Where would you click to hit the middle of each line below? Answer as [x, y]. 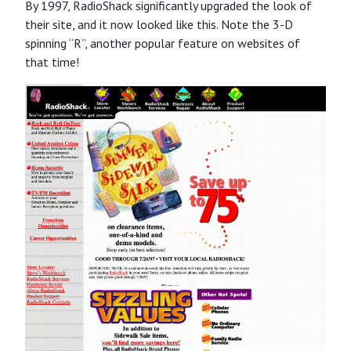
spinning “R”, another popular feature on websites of [163, 43]
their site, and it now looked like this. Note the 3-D [159, 24]
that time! [52, 62]
